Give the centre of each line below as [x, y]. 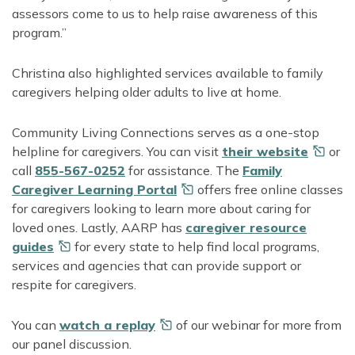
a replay [130, 325]
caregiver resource [246, 228]
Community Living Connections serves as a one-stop [166, 133]
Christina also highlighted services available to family [168, 73]
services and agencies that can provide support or [157, 266]
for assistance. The [184, 171]
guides [33, 247]
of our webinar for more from [257, 325]
